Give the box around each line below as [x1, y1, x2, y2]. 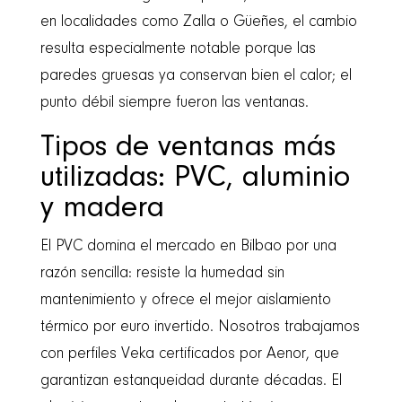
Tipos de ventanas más [39, 132, 336, 163]
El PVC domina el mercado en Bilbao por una [39, 238, 336, 255]
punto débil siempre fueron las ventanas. [39, 94, 309, 111]
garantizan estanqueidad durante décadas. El [39, 372, 342, 389]
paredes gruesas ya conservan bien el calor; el [39, 67, 352, 84]
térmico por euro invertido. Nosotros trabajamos [39, 319, 360, 336]
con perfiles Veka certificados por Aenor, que [39, 345, 339, 363]
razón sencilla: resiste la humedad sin [39, 265, 284, 282]
